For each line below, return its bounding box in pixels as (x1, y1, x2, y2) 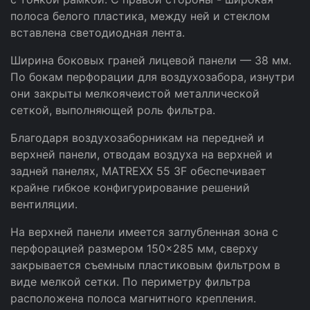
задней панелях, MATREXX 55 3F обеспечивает (10, 164, 266, 178)
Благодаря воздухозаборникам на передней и (10, 131, 264, 145)
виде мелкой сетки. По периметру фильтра (10, 275, 250, 289)
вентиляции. (10, 197, 77, 211)
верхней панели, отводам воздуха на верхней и (10, 147, 273, 161)
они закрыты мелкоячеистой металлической (10, 86, 259, 100)
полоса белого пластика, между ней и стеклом (10, 9, 270, 23)
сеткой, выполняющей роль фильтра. (10, 103, 215, 117)
